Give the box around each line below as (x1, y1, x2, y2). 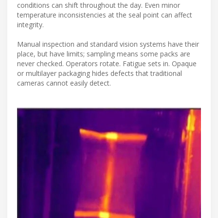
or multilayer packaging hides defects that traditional (17, 69, 182, 78)
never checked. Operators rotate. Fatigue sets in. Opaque (17, 59, 197, 69)
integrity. (17, 20, 44, 30)
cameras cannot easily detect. (17, 78, 111, 88)
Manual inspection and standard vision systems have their (17, 39, 199, 49)
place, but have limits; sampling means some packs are (17, 49, 190, 59)
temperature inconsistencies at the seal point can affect (17, 10, 192, 20)
